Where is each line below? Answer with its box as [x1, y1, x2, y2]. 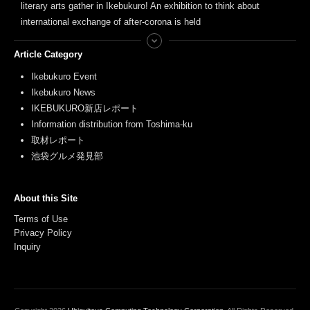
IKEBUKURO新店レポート [31, 102, 138, 113]
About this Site [14, 192, 77, 203]
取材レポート [31, 134, 85, 145]
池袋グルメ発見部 [31, 150, 103, 161]
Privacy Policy [14, 227, 75, 238]
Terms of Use [14, 213, 68, 224]
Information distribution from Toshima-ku [31, 118, 192, 129]
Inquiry [14, 241, 41, 252]
